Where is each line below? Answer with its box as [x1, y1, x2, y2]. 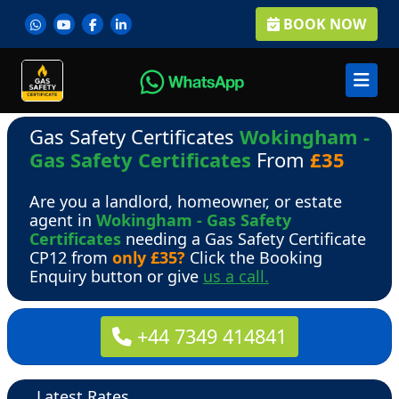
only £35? [112, 246, 185, 268]
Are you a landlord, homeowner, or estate [29, 190, 342, 212]
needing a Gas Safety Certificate [121, 227, 366, 249]
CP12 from [29, 246, 112, 268]
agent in [29, 208, 96, 231]
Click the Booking [185, 246, 322, 268]
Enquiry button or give [29, 265, 203, 287]
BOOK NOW [283, 14, 366, 34]
